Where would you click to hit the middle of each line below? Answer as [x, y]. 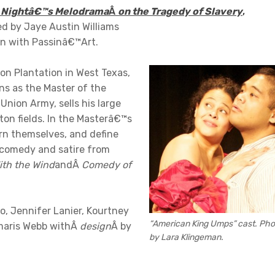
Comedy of [107, 165]
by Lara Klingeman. [186, 237]
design [95, 227]
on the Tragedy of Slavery [180, 12]
